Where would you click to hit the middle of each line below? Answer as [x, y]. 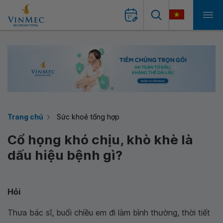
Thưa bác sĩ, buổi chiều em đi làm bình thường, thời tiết [109, 213]
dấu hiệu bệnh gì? [65, 155]
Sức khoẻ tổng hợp [88, 117]
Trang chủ [25, 117]
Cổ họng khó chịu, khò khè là [100, 140]
